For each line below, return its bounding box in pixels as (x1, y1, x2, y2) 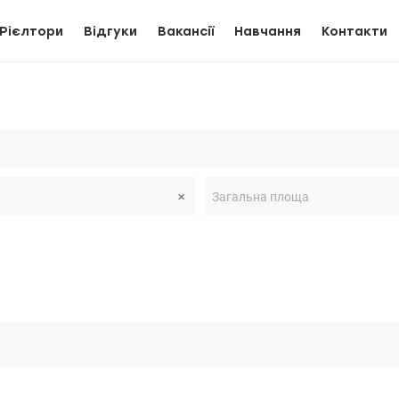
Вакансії (158, 24, 214, 39)
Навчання (234, 24, 301, 39)
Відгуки (84, 24, 137, 39)
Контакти (322, 24, 387, 39)
